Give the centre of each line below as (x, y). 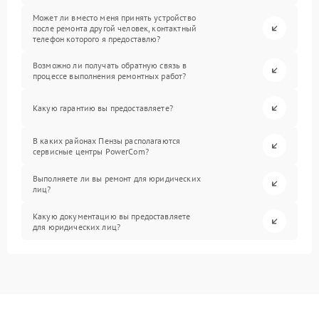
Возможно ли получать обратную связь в (110, 65)
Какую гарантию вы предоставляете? (103, 108)
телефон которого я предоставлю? (97, 39)
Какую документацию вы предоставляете (112, 216)
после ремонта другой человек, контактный (115, 28)
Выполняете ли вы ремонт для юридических (117, 178)
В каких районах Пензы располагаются (107, 140)
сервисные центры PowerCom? (91, 151)
